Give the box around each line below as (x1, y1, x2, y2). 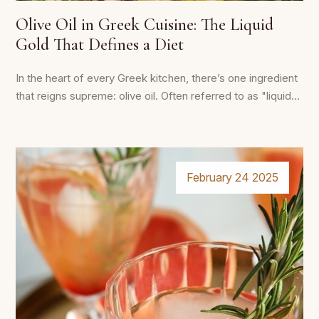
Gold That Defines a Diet (16, 34, 184, 55)
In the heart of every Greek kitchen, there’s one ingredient (16, 71, 298, 85)
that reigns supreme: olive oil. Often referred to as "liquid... (16, 89, 300, 103)
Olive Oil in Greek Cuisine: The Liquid (16, 14, 273, 35)
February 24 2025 (187, 170, 278, 184)
